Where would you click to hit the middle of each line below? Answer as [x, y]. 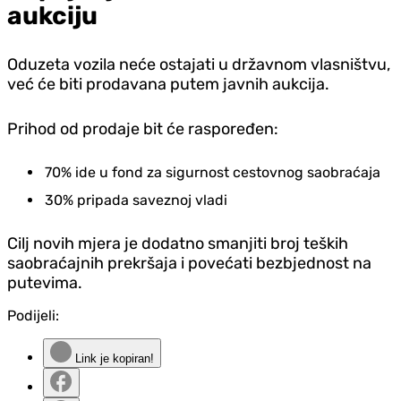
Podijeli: [33, 315]
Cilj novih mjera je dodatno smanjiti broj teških [178, 243]
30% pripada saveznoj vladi [136, 200]
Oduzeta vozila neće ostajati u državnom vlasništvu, [199, 64]
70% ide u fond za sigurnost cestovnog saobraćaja [213, 172]
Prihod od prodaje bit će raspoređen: [143, 128]
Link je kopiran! [113, 358]
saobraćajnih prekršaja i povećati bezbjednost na [189, 263]
